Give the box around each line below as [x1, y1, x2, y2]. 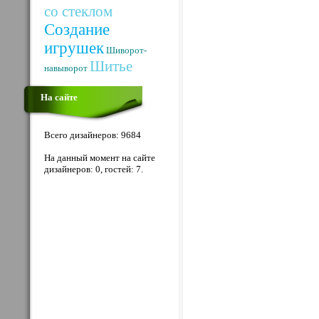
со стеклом [44, 3, 113, 20]
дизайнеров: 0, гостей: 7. [44, 164, 143, 174]
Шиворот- [106, 45, 147, 56]
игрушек [44, 39, 104, 57]
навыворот [44, 63, 88, 73]
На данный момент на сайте [44, 152, 155, 163]
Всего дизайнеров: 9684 [44, 130, 141, 140]
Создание [44, 21, 110, 38]
